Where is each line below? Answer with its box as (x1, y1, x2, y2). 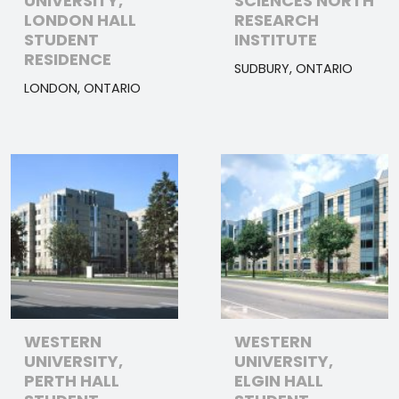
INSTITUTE (234, 28, 317, 51)
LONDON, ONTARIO (24, 78, 141, 97)
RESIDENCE (24, 47, 111, 70)
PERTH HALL (24, 369, 119, 392)
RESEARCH (234, 8, 319, 31)
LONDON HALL (24, 8, 136, 31)
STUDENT (24, 28, 99, 51)
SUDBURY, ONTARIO (234, 59, 353, 77)
